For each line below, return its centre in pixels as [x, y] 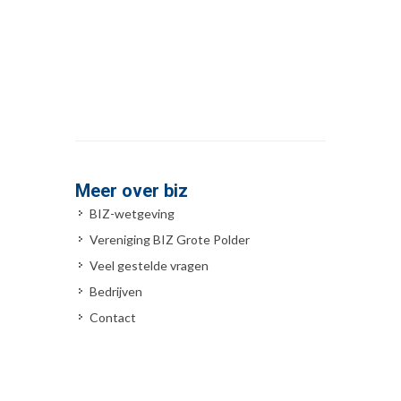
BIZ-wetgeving [132, 213]
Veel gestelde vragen [149, 265]
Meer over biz [132, 190]
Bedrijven [116, 291]
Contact [113, 317]
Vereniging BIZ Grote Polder [170, 239]
